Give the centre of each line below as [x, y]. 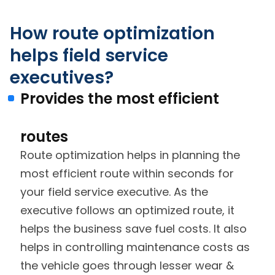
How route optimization [112, 34]
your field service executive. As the [114, 192]
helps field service [89, 56]
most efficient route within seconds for [127, 174]
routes [44, 137]
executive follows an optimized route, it [127, 211]
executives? [62, 78]
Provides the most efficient [120, 99]
